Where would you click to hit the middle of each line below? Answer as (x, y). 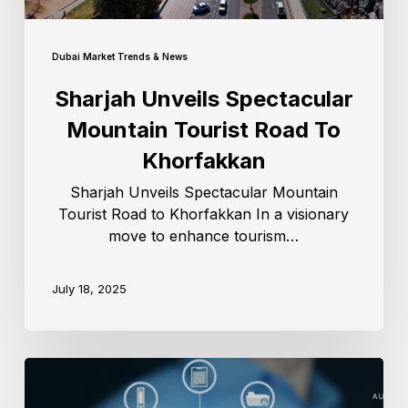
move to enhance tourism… (204, 236)
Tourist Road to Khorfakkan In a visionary (204, 214)
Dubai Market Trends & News (119, 57)
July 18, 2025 (89, 288)
